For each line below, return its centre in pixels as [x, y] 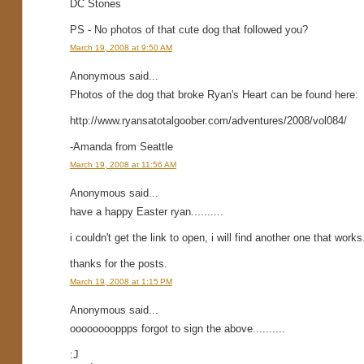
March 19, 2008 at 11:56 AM [123, 164]
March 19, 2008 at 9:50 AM [121, 47]
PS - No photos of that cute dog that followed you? [188, 29]
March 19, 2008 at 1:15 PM [121, 281]
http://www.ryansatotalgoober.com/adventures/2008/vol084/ [208, 120]
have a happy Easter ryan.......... [146, 211]
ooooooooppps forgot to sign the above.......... [177, 328]
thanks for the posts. [118, 263]
